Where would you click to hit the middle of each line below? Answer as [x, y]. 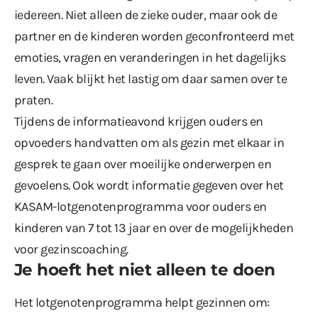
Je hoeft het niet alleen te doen [145, 269]
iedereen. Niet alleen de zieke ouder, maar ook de [146, 15]
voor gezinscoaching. [71, 249]
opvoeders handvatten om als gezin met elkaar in [149, 142]
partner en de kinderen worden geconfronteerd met [154, 36]
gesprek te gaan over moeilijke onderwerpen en [143, 164]
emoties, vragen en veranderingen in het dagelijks [150, 57]
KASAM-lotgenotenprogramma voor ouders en [141, 206]
